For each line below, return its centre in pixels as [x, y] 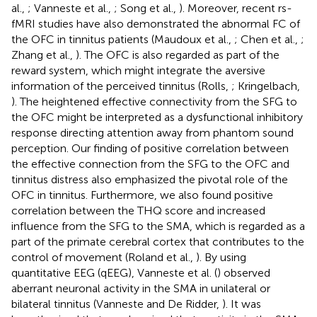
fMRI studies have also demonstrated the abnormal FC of [156, 24]
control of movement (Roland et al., [104, 258]
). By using [221, 258]
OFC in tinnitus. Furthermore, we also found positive [142, 195]
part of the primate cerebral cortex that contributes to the [158, 242]
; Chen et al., [267, 40]
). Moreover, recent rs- [236, 8]
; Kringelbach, [266, 86]
